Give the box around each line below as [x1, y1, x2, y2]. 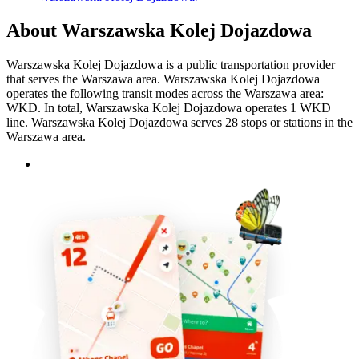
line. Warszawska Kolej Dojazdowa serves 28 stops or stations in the [6, 115, 353, 129]
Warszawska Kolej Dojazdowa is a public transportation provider [6, 57, 335, 71]
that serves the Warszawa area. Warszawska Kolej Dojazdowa [6, 71, 320, 86]
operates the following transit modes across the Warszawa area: [6, 86, 324, 100]
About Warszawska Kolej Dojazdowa [6, 19, 312, 41]
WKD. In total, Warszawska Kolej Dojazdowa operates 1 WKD [6, 100, 331, 115]
